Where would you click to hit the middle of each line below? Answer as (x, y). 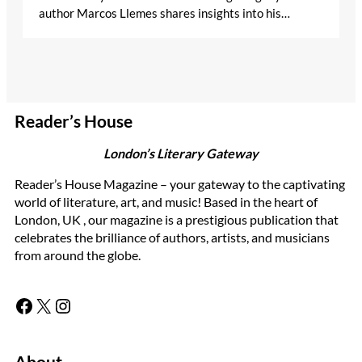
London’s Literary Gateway (181, 153)
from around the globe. (78, 255)
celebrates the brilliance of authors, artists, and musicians (172, 237)
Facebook (19, 305)
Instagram (61, 305)
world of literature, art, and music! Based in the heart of (166, 201)
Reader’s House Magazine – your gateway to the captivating (180, 183)
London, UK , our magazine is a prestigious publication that (177, 219)
